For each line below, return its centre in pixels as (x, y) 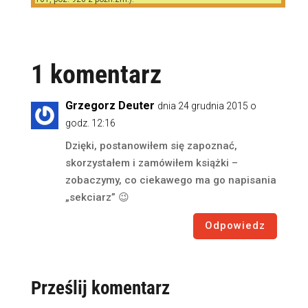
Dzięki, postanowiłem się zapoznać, (151, 145)
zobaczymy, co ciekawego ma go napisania (170, 180)
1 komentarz (96, 74)
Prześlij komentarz (100, 288)
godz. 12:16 (90, 123)
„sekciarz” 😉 (97, 197)
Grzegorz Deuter (110, 105)
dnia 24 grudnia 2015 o (207, 106)
